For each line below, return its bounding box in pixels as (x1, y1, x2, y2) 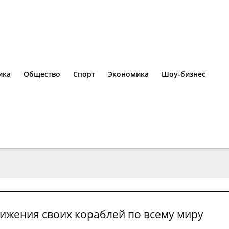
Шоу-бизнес (162, 69, 205, 79)
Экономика (108, 69, 149, 79)
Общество (24, 69, 60, 79)
